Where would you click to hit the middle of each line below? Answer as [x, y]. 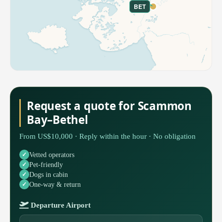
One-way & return [55, 184]
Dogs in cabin [49, 174]
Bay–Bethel [57, 120]
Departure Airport [60, 205]
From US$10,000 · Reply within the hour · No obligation [108, 136]
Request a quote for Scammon [109, 106]
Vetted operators [52, 154]
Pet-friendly [46, 164]
